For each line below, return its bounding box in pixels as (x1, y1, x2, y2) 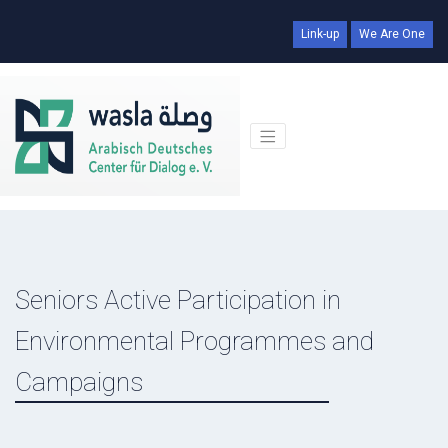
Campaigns (15, 367, 143, 398)
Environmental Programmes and (15, 326, 374, 357)
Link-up (300, 27, 339, 41)
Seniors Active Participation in (15, 285, 341, 316)
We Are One (358, 27, 425, 41)
